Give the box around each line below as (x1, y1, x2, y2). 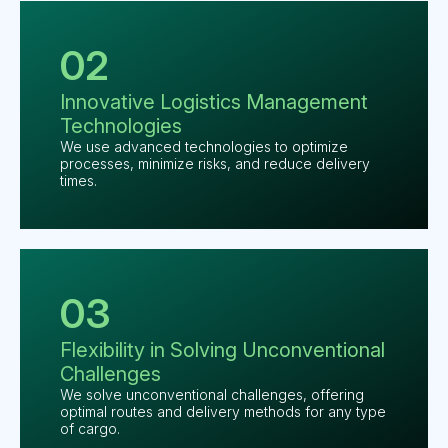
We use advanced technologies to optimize (60, 138, 348, 156)
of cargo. (60, 420, 120, 438)
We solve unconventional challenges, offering (60, 386, 364, 404)
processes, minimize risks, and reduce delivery (60, 155, 370, 173)
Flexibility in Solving (60, 338, 237, 363)
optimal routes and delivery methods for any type (60, 403, 386, 421)
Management (241, 90, 368, 115)
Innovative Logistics (60, 90, 241, 115)
